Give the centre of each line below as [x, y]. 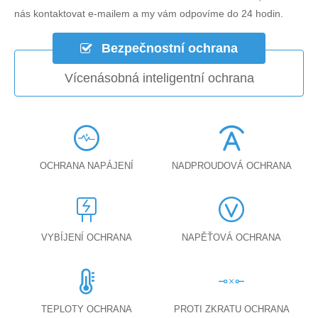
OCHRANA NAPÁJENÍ [87, 165]
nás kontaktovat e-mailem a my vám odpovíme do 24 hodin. [149, 13]
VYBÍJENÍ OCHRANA [87, 237]
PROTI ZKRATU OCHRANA [231, 309]
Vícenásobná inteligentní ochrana [159, 78]
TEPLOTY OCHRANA [87, 309]
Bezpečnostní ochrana [168, 48]
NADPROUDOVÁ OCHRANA [231, 165]
